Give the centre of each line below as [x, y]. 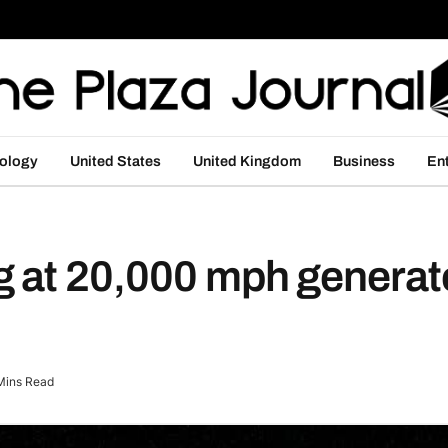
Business [364, 160]
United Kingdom [247, 160]
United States [115, 160]
